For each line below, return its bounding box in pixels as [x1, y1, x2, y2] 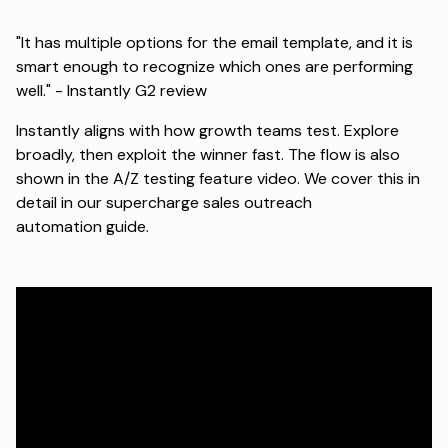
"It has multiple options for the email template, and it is [16, 31, 413, 53]
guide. [102, 215, 149, 237]
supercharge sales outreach [106, 191, 312, 213]
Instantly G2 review [67, 79, 207, 101]
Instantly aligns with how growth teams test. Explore [16, 119, 399, 141]
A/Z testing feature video [113, 167, 297, 189]
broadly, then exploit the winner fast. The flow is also [16, 143, 400, 165]
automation [16, 215, 102, 237]
